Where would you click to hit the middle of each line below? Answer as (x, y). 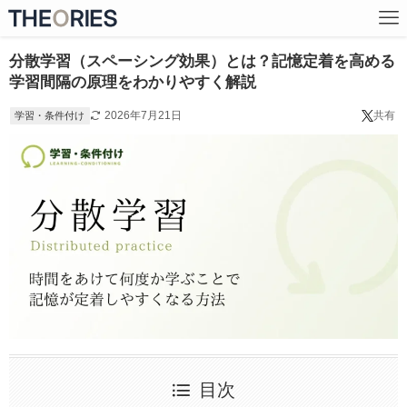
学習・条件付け (50, 115)
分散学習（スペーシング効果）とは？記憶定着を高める (202, 62)
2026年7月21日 (143, 115)
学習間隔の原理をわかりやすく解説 (132, 83)
